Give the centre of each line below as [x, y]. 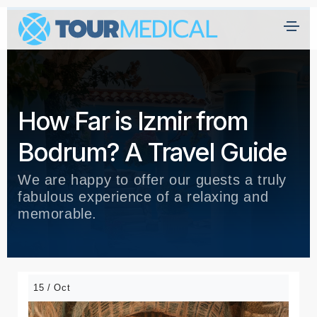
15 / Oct [52, 287]
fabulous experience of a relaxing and [143, 197]
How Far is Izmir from [133, 121]
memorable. [57, 214]
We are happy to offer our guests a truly [152, 180]
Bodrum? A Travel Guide [152, 152]
